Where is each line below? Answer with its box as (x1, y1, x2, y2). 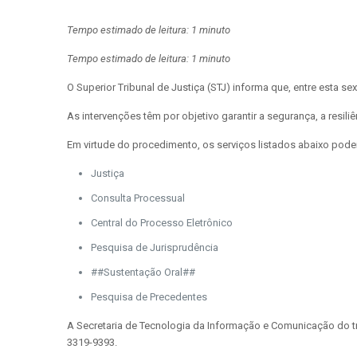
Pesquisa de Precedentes (91, 291, 207, 303)
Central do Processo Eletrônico (91, 217, 233, 229)
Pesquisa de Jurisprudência (91, 241, 218, 253)
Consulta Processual (91, 192, 185, 204)
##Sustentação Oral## (91, 266, 195, 278)
